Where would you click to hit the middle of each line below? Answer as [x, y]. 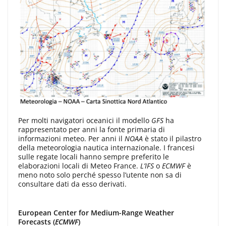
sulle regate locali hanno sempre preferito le [94, 157]
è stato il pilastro [172, 139]
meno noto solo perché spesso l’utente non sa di [100, 175]
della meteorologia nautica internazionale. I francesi [106, 148]
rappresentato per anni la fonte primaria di [92, 130]
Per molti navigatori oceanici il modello [85, 121]
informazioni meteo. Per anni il [71, 139]
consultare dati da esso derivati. [72, 184]
